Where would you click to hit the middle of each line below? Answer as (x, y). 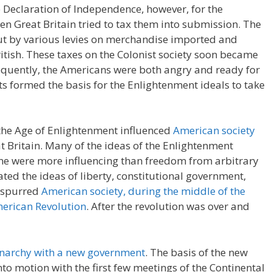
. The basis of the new (196, 252)
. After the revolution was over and (168, 206)
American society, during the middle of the (143, 191)
